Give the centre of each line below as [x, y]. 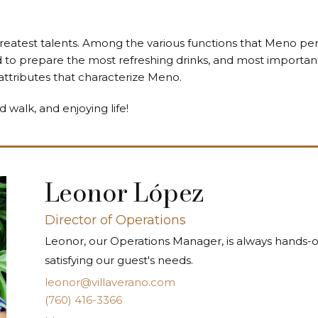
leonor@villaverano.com [110, 282]
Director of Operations [115, 220]
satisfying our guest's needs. [119, 260]
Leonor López [124, 192]
